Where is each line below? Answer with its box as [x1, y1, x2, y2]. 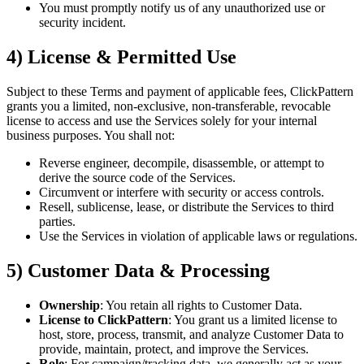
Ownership [39, 297, 100, 312]
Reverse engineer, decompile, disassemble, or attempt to [39, 156, 324, 171]
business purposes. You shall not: [6, 128, 175, 143]
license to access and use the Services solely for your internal [6, 114, 317, 128]
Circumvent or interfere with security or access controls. [39, 185, 324, 200]
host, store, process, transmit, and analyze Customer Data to [39, 327, 344, 341]
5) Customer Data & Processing [6, 260, 270, 282]
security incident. [39, 15, 126, 30]
